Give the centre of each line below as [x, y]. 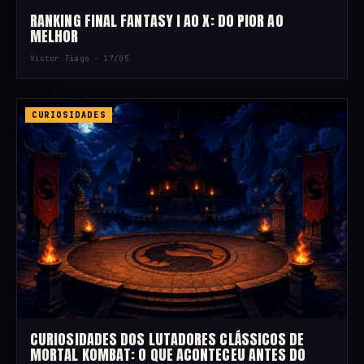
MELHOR [54, 36]
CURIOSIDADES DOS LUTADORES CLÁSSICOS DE [167, 340]
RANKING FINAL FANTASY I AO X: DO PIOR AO [157, 20]
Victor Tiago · [67, 58]
